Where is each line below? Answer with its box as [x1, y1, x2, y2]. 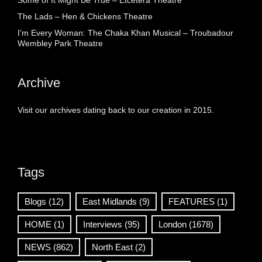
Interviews [83, 219, 122, 230]
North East [92, 242, 133, 253]
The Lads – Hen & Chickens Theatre [18, 12, 153, 22]
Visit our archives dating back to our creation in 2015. [18, 105, 214, 115]
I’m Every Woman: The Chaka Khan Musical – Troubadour [18, 28, 233, 38]
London [158, 219, 187, 230]
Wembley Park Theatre [18, 39, 103, 49]
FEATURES [168, 196, 215, 207]
